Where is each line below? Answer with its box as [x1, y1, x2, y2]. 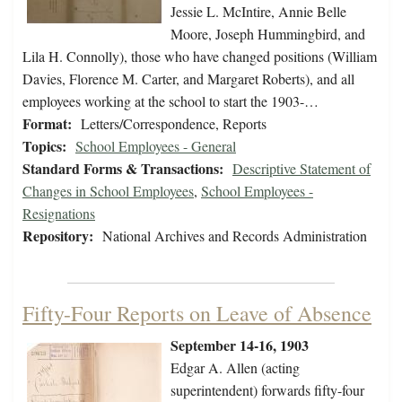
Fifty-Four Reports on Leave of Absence [22, 299, 371, 328]
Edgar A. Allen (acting [170, 358, 300, 378]
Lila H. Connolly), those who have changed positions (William [22, 47, 377, 66]
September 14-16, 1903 [170, 335, 309, 356]
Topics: [22, 135, 66, 157]
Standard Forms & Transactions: [22, 158, 223, 179]
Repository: [22, 225, 93, 247]
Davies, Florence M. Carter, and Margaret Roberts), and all [22, 69, 354, 89]
